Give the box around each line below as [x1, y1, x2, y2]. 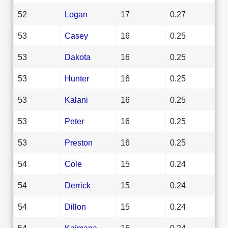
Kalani [65, 95, 88, 104]
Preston [65, 137, 93, 147]
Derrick [65, 180, 91, 190]
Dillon [65, 202, 86, 211]
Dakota [65, 52, 91, 62]
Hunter [65, 73, 89, 83]
